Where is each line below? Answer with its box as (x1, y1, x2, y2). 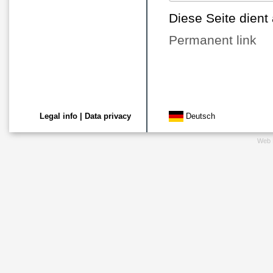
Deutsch (183, 112, 215, 121)
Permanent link (169, 33, 257, 47)
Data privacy (85, 112, 131, 121)
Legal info (40, 112, 77, 121)
